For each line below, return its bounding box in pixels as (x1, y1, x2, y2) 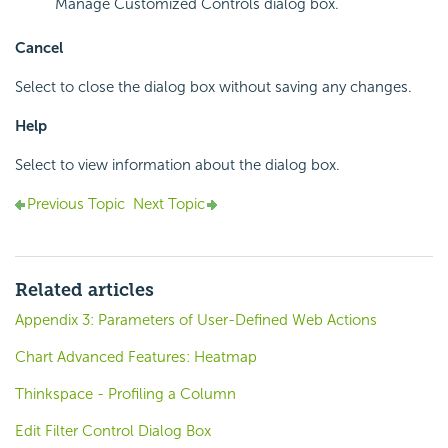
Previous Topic (27, 194, 125, 213)
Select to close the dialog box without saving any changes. (15, 77, 412, 96)
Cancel (15, 38, 63, 57)
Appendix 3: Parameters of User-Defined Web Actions (15, 310, 377, 329)
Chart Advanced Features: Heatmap (15, 347, 257, 366)
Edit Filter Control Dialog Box (15, 421, 211, 440)
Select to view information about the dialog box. (15, 155, 340, 174)
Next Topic (133, 194, 205, 213)
